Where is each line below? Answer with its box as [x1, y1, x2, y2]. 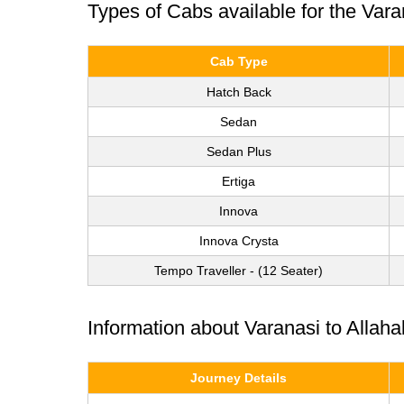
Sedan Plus [206, 143, 271, 159]
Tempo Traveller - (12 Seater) [154, 262, 323, 278]
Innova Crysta [198, 233, 279, 248]
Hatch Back [206, 84, 271, 99]
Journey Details [190, 370, 287, 385]
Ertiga [222, 173, 255, 188]
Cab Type [209, 53, 268, 69]
